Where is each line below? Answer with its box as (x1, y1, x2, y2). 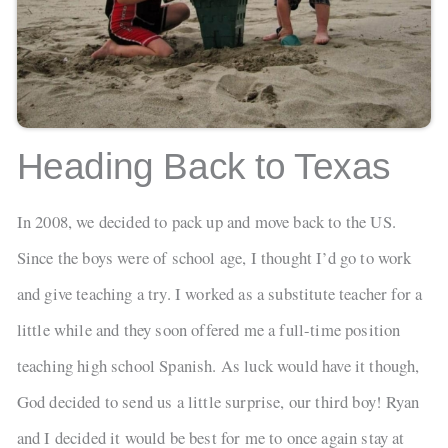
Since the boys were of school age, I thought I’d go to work (16, 246, 412, 270)
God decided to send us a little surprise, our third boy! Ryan (16, 390, 419, 414)
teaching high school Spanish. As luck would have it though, (16, 354, 420, 378)
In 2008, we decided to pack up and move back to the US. (16, 210, 396, 234)
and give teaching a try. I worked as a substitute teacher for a (16, 282, 423, 306)
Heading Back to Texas (16, 146, 391, 188)
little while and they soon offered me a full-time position (16, 318, 401, 342)
